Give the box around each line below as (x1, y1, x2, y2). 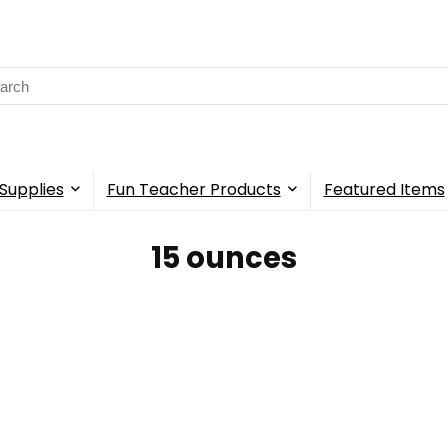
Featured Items (323, 178, 445, 202)
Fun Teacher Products (106, 178, 281, 202)
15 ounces (151, 238, 297, 279)
